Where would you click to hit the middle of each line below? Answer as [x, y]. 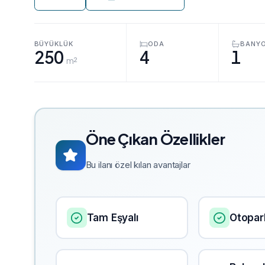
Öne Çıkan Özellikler [155, 139]
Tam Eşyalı [112, 217]
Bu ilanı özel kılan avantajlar [138, 165]
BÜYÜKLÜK [54, 43]
